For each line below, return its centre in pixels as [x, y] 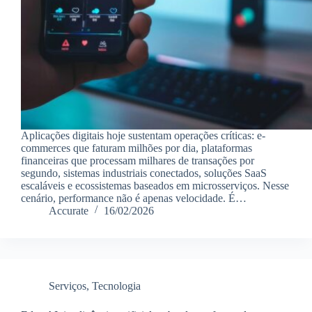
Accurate [69, 210]
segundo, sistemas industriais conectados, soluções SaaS [144, 173]
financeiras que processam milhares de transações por [138, 160]
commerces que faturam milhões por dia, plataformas [136, 148]
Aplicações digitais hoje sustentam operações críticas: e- [143, 135]
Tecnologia [116, 286]
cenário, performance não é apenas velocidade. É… [134, 198]
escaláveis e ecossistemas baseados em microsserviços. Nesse [155, 185]
